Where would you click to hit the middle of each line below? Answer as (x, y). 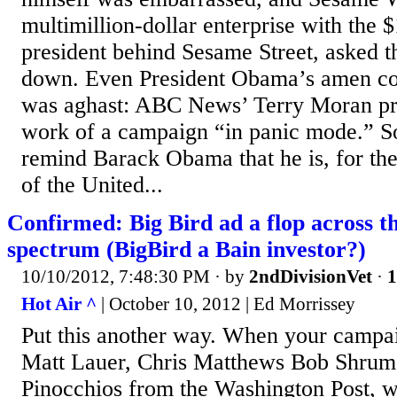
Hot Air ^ (59, 304)
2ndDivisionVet (311, 276)
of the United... (92, 184)
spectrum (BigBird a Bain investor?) (187, 249)
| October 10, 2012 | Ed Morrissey (226, 304)
